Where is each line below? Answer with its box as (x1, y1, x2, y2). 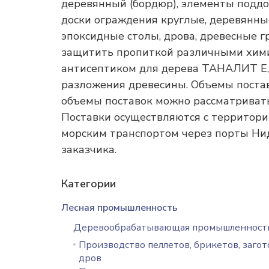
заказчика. (61, 142, 116, 157)
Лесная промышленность (61, 201, 178, 214)
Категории (61, 177, 116, 191)
